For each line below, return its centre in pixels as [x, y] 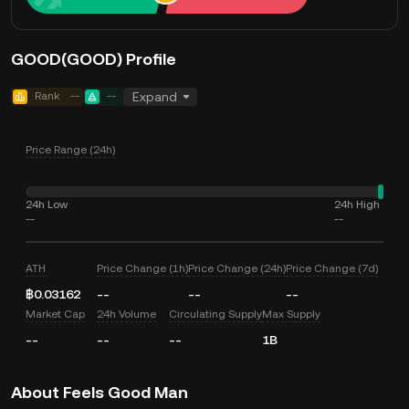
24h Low [47, 204]
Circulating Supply [215, 314]
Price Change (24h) [237, 268]
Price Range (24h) [70, 150]
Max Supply [291, 314]
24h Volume [127, 314]
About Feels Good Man [100, 392]
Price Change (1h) [143, 268]
